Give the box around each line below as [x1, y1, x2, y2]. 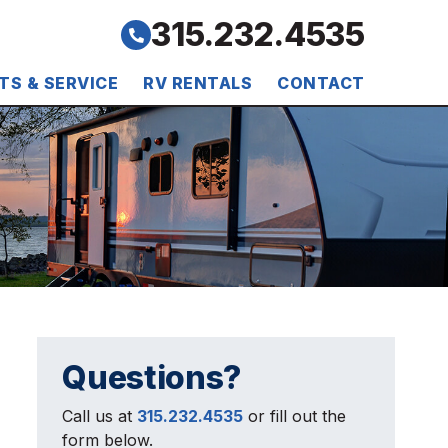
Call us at [62, 406, 138, 427]
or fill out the [243, 406, 347, 427]
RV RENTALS [143, 73, 253, 94]
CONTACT [277, 73, 365, 94]
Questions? [62, 358, 242, 398]
